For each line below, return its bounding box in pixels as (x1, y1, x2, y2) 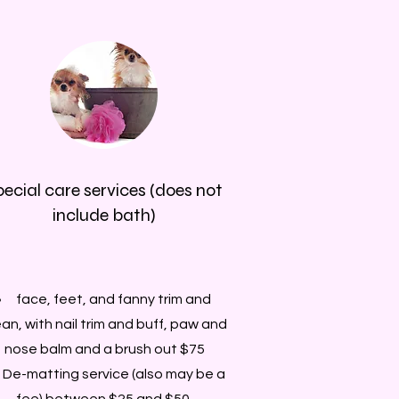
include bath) (53, 203, 156, 226)
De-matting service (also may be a (2, 366, 225, 381)
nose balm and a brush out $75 (4, 341, 205, 356)
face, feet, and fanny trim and (16, 291, 211, 306)
